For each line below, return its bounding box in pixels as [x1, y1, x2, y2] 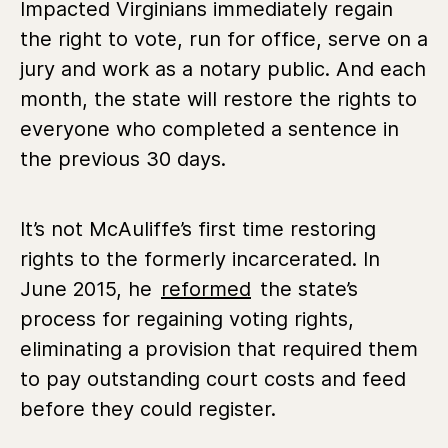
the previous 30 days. [20, 146, 226, 171]
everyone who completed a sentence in [20, 116, 399, 141]
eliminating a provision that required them [20, 336, 418, 361]
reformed [161, 276, 251, 301]
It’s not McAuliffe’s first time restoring [20, 216, 376, 241]
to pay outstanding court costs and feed [20, 366, 406, 391]
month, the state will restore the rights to [20, 86, 417, 111]
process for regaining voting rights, [20, 306, 354, 331]
